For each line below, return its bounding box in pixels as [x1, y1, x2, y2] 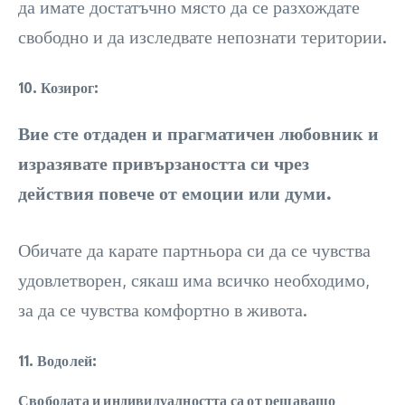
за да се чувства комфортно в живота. [18, 297, 307, 321]
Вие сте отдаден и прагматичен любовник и [18, 121, 379, 145]
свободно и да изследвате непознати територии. [18, 24, 387, 48]
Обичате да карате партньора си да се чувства [18, 238, 371, 261]
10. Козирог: [18, 79, 99, 97]
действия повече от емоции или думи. [18, 181, 331, 204]
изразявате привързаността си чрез [18, 151, 309, 174]
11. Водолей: [18, 352, 98, 370]
